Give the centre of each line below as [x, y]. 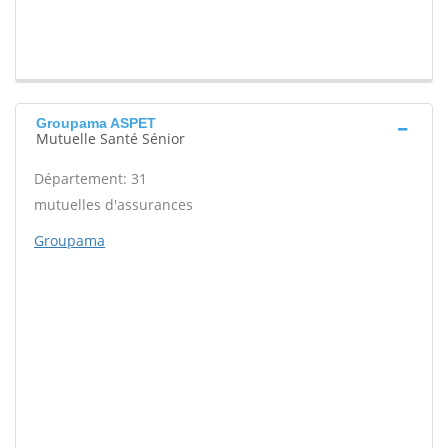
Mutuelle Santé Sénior [110, 139]
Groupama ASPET [96, 123]
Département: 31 [90, 179]
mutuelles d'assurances [113, 205]
